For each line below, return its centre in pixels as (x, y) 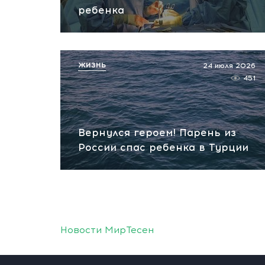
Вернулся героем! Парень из (157, 132)
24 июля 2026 (229, 66)
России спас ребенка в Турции (163, 147)
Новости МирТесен (107, 230)
